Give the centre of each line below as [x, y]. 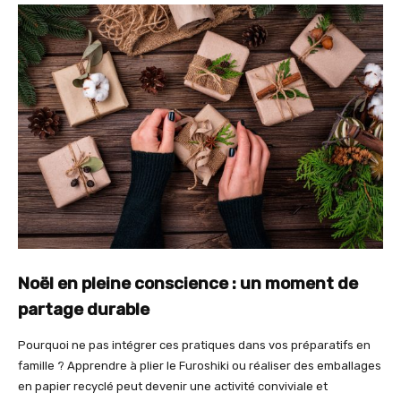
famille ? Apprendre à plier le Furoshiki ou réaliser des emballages [200, 365]
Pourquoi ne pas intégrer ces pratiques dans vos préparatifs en [194, 345]
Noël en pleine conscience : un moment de [188, 283]
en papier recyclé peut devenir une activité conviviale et [173, 386]
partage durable [84, 309]
